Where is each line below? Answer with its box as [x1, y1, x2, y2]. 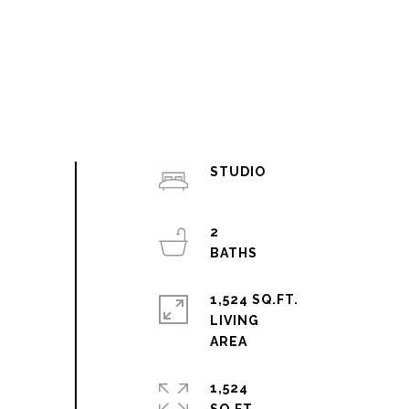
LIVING [209, 313, 259, 328]
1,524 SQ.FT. [209, 292, 299, 307]
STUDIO [209, 164, 266, 179]
